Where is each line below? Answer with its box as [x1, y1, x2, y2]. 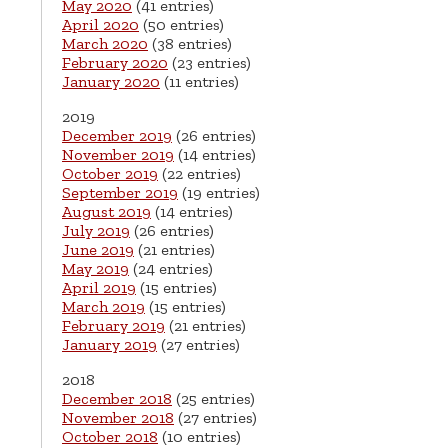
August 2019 [62, 202, 151, 222]
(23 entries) [168, 53, 251, 73]
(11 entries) [160, 72, 239, 92]
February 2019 [62, 316, 165, 336]
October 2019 [62, 164, 158, 184]
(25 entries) [172, 389, 255, 409]
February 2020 [62, 53, 168, 73]
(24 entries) [129, 259, 213, 279]
